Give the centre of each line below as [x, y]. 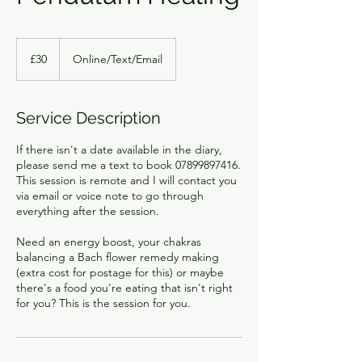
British [28, 52]
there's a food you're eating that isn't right [124, 287]
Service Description [88, 118]
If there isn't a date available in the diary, [119, 149]
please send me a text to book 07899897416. [128, 164]
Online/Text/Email [118, 59]
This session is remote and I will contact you [126, 180]
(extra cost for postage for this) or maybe [120, 272]
